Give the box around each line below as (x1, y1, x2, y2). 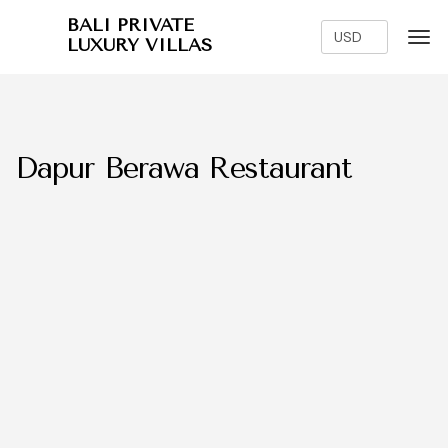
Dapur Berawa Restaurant (15, 151, 353, 185)
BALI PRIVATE (67, 14, 194, 36)
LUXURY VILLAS (67, 34, 212, 56)
